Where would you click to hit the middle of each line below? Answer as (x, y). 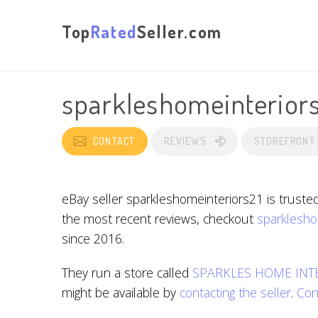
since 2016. (93, 238)
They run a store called (127, 273)
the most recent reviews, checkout (159, 219)
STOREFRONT (284, 141)
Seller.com (179, 32)
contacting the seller (235, 292)
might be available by (121, 292)
